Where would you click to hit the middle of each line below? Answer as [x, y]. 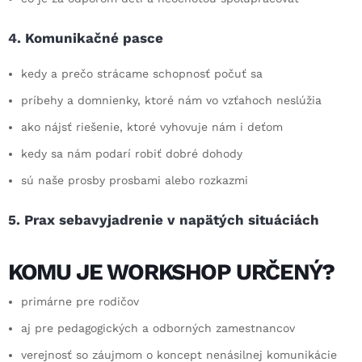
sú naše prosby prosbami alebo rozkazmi [135, 180]
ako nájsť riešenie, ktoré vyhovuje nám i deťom [152, 126]
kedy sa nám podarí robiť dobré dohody [132, 153]
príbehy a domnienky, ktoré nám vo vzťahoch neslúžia [171, 100]
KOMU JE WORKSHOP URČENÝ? [171, 271]
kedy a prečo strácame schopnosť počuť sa [142, 73]
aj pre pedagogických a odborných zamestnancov [158, 328]
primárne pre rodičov [80, 301]
